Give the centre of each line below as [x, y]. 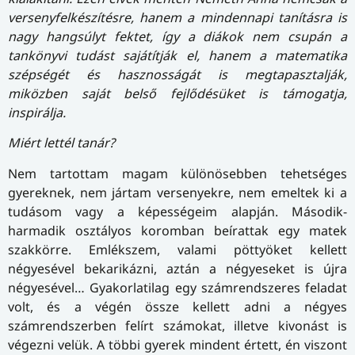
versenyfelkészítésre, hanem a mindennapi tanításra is [177, 18]
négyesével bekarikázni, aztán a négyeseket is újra [177, 268]
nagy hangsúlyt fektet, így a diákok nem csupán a [177, 37]
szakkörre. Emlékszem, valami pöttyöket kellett [177, 249]
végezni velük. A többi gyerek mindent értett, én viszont [177, 344]
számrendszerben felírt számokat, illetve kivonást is [177, 325]
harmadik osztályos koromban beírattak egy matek [177, 230]
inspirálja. [37, 113]
